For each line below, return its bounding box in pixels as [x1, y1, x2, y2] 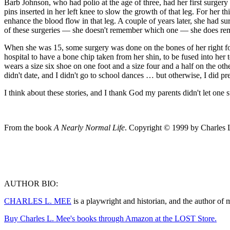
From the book [4, 123, 54, 132]
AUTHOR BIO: [4, 179, 58, 188]
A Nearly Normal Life [54, 123, 125, 132]
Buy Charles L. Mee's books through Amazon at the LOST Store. [4, 214, 217, 223]
